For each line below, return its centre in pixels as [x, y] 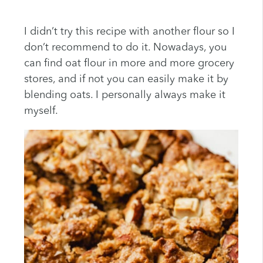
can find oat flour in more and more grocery [129, 64]
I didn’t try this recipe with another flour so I [129, 32]
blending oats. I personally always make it [124, 95]
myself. [41, 111]
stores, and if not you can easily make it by [126, 80]
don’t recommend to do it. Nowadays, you [125, 48]
